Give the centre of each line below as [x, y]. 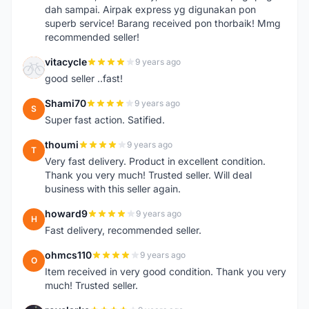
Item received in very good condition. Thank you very [166, 271]
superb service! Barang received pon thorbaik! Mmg [163, 23]
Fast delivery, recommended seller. [123, 230]
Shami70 [66, 103]
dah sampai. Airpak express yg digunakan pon [150, 9]
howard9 [66, 213]
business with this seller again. [113, 189]
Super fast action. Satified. [105, 120]
